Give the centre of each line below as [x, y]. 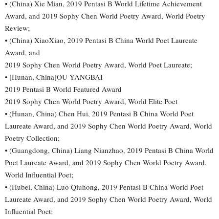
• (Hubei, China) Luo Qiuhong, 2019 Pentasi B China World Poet [104, 186]
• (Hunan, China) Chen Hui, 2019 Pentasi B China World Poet [99, 113]
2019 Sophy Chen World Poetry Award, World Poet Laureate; [99, 64]
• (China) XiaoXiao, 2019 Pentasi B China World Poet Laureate [101, 40]
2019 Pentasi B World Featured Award [63, 89]
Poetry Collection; [32, 138]
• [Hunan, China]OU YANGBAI [54, 77]
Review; [17, 28]
